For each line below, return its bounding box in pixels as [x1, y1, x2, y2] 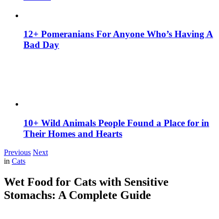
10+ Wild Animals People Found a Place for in [23, 117, 209, 128]
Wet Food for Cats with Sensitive [4, 175, 169, 189]
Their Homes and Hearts [23, 128, 122, 139]
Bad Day [23, 40, 59, 50]
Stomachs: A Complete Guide [4, 189, 151, 202]
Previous [4, 148, 31, 157]
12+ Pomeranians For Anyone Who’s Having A [23, 29, 213, 40]
